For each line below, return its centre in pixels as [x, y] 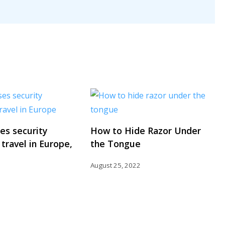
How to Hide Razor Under [146, 130]
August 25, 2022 [116, 165]
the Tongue [116, 143]
